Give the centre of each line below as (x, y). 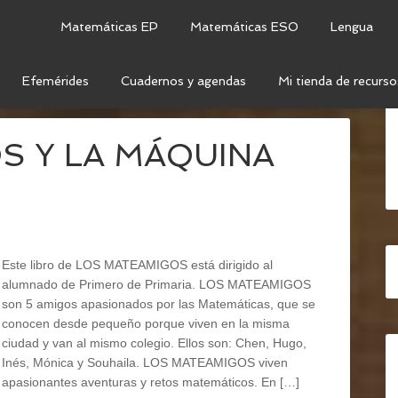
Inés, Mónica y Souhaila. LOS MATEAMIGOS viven (145, 362)
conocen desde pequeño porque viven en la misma (146, 323)
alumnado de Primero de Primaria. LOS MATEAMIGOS (156, 284)
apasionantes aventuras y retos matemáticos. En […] (151, 382)
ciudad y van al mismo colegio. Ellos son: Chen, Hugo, (154, 343)
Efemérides (56, 81)
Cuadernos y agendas (183, 81)
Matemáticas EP (109, 27)
